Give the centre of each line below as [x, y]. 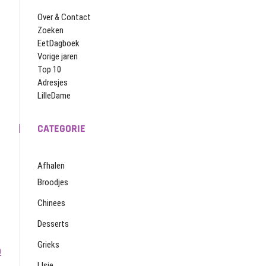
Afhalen [51, 166]
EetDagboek [58, 43]
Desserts [53, 224]
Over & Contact [64, 17]
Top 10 [49, 69]
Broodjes [53, 182]
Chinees [51, 203]
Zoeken [50, 30]
